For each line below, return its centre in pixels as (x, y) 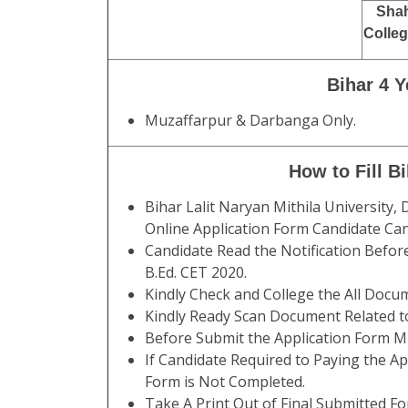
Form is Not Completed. (225, 382)
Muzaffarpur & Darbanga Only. (250, 120)
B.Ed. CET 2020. (196, 272)
